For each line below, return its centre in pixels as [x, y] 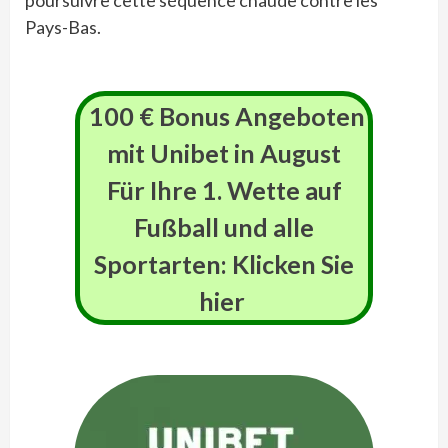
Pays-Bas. [63, 27]
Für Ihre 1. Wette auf [224, 190]
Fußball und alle [224, 227]
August [300, 153]
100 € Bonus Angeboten [226, 116]
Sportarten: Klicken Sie [224, 264]
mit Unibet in [183, 153]
